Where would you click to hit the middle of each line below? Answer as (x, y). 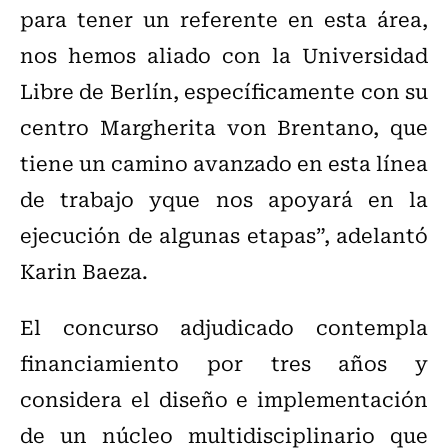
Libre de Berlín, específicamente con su (224, 91)
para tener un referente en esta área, (224, 19)
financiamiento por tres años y (224, 363)
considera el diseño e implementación (224, 399)
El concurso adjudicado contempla (224, 327)
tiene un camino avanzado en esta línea (224, 163)
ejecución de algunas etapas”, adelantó (224, 235)
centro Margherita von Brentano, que (224, 127)
